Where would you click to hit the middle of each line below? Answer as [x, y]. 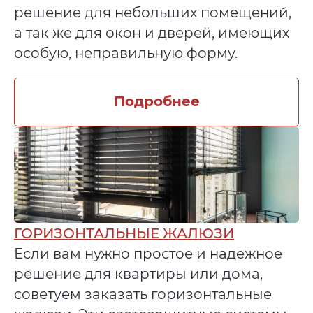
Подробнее [156, 102]
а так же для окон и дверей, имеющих [151, 33]
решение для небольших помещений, [152, 13]
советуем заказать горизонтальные [143, 294]
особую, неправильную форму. [125, 53]
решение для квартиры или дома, [138, 274]
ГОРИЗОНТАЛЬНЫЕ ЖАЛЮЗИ [124, 233]
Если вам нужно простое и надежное [148, 253]
